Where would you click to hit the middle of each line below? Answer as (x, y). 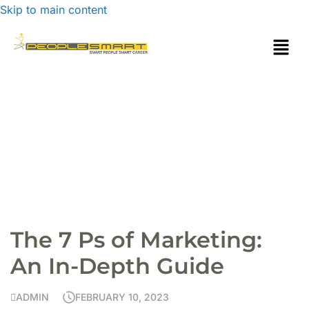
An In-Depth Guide (117, 266)
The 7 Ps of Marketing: (136, 240)
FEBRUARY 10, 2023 (122, 297)
